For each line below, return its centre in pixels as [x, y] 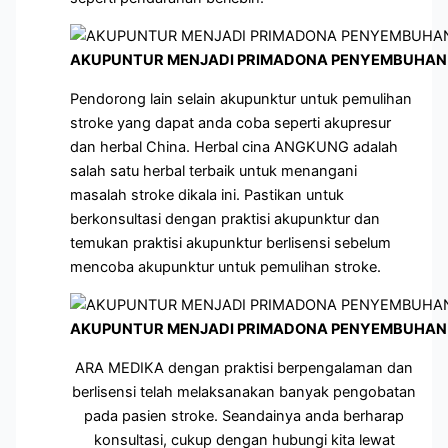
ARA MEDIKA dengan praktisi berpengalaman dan [244, 367]
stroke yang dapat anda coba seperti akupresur [231, 122]
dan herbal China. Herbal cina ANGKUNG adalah [234, 146]
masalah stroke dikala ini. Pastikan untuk [207, 194]
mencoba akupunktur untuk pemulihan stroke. [226, 266]
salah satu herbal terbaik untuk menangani [214, 170]
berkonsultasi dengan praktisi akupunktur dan [225, 218]
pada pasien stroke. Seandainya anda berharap [244, 415]
